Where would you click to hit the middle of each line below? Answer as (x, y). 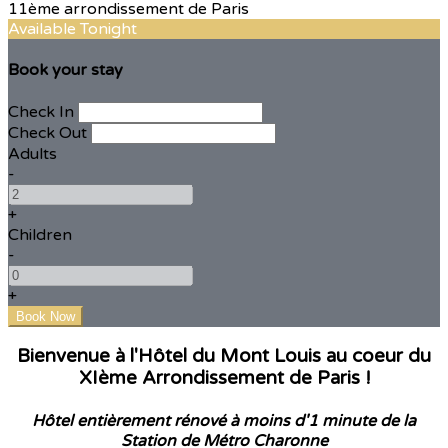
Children (40, 234)
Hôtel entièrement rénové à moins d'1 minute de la (224, 420)
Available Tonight (72, 29)
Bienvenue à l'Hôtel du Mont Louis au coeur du (224, 356)
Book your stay (65, 70)
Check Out (47, 132)
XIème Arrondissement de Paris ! (224, 378)
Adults (32, 153)
